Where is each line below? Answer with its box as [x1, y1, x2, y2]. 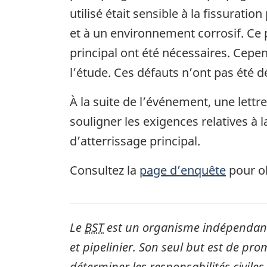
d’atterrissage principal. [70, 132, 200, 149]
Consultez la [70, 162, 139, 178]
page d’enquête [139, 162, 226, 178]
